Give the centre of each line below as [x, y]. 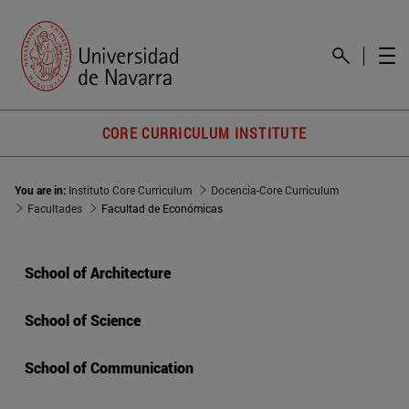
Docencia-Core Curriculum [275, 190]
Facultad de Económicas [162, 209]
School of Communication [109, 368]
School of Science [83, 320]
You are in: [42, 190]
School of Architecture [98, 273]
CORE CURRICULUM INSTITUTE [204, 133]
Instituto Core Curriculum [130, 190]
